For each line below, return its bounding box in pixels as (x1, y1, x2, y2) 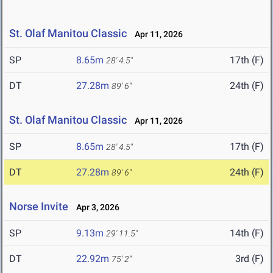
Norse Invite (9, 200, 68, 213)
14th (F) (230, 227, 264, 239)
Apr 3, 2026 (71, 202, 119, 213)
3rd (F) (235, 253, 264, 265)
